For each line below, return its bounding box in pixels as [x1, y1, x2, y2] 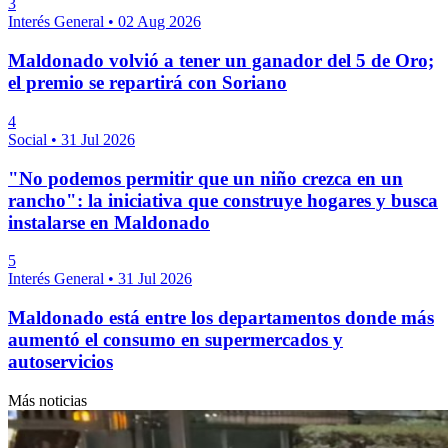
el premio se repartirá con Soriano [8, 72, 287, 94]
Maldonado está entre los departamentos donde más [8, 307, 434, 328]
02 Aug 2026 [118, 13, 201, 31]
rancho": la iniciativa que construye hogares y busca [8, 189, 438, 211]
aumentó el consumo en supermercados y [8, 329, 343, 350]
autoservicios [8, 351, 113, 372]
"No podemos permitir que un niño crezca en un [8, 167, 403, 189]
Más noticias [8, 391, 87, 409]
